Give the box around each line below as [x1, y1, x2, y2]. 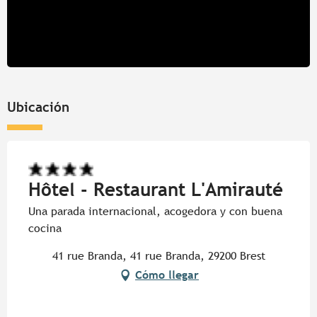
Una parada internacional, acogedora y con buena [28, 204, 282, 218]
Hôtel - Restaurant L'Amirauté [28, 178, 283, 200]
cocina [28, 221, 62, 235]
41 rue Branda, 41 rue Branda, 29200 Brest [52, 248, 265, 263]
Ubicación [7, 98, 69, 115]
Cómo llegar [135, 267, 199, 282]
